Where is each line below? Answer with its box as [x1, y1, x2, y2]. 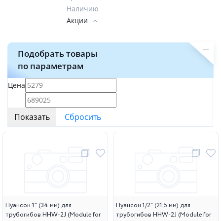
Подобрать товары [18, 48, 98, 59]
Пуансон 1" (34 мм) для [5, 201, 72, 210]
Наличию [67, 4, 99, 13]
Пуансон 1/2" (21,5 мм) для [116, 201, 190, 210]
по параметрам [18, 60, 83, 72]
